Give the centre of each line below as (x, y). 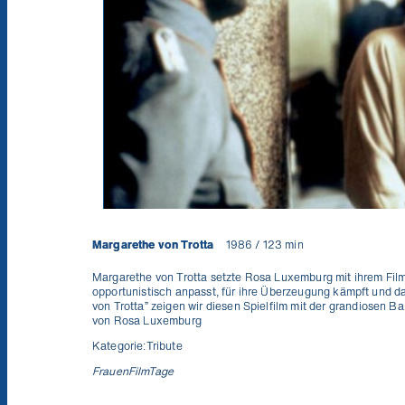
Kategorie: (119, 346)
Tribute (164, 346)
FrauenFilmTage (133, 371)
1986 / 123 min (263, 245)
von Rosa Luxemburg (147, 320)
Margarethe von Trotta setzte (169, 277)
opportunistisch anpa (147, 292)
